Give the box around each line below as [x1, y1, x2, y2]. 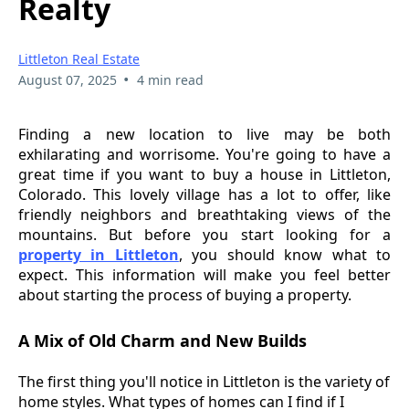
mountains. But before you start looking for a [18, 225, 391, 246]
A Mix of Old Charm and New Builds [18, 330, 307, 352]
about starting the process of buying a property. [18, 285, 351, 306]
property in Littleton [18, 245, 179, 266]
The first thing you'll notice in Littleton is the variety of [18, 372, 390, 393]
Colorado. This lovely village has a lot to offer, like [18, 184, 391, 205]
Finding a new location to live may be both [18, 124, 391, 145]
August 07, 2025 [18, 71, 117, 89]
